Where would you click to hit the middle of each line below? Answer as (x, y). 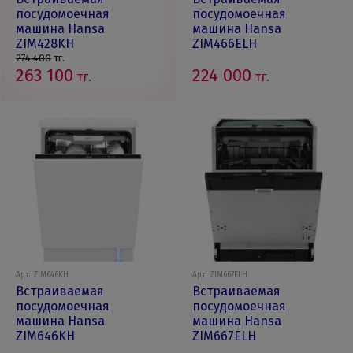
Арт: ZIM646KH (42, 275)
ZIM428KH (45, 44)
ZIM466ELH (225, 44)
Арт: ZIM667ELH (220, 275)
